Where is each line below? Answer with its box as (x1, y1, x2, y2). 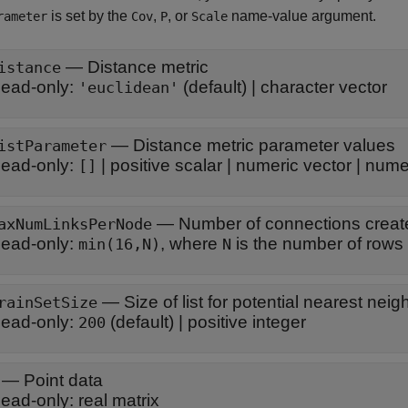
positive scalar (110, 156, 222, 175)
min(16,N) (78, 236, 160, 253)
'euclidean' (78, 79, 178, 97)
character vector (260, 77, 387, 97)
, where (160, 234, 222, 253)
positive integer (188, 312, 306, 331)
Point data (24, 371, 103, 390)
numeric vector (236, 156, 352, 175)
